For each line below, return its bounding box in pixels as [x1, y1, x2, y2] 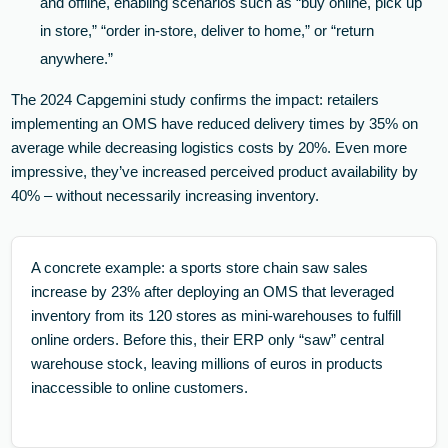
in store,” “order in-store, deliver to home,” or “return [40, 22, 375, 40]
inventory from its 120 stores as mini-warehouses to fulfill [31, 306, 402, 324]
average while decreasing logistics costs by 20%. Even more [11, 139, 408, 157]
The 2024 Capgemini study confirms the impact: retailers [11, 91, 380, 109]
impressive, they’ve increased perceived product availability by [11, 163, 419, 181]
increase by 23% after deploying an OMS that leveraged [31, 282, 395, 300]
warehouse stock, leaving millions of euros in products [31, 354, 384, 372]
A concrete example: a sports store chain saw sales [31, 258, 369, 276]
